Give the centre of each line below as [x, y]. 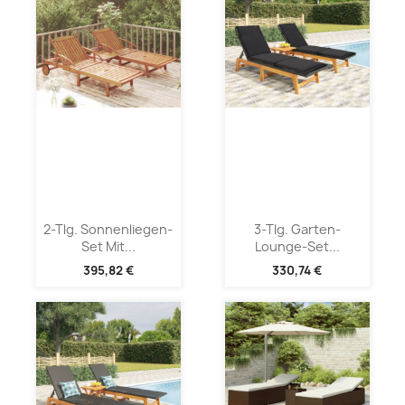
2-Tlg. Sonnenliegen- [108, 229]
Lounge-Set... [297, 246]
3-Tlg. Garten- [297, 229]
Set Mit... [108, 246]
